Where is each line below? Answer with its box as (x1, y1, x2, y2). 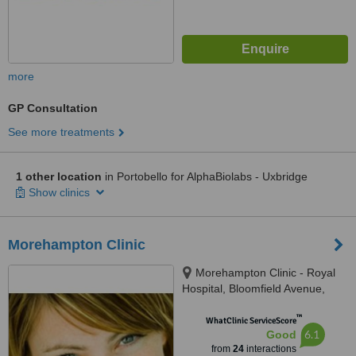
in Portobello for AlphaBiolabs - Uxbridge (102, 170, 308, 183)
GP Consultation (8, 102, 98, 114)
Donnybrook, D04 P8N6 (182, 298, 301, 311)
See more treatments (8, 126, 114, 138)
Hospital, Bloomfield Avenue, (182, 282, 325, 295)
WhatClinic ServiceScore (205, 315, 296, 326)
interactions (243, 343, 296, 354)
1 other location (16, 170, 102, 183)
